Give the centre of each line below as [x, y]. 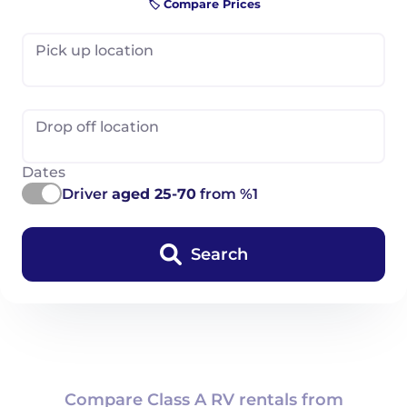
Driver [87, 194]
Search [219, 254]
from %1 [227, 194]
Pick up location [94, 50]
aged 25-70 [154, 194]
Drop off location [97, 127]
